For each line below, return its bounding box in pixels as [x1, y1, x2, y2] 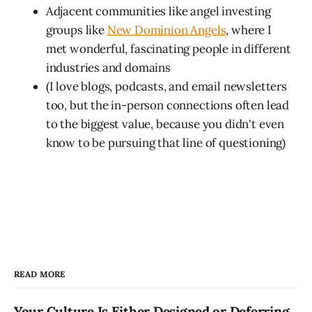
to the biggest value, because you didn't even [45, 116, 285, 132]
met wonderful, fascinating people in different [45, 41, 291, 57]
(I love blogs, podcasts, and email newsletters [45, 79, 287, 95]
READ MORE [14, 269, 65, 280]
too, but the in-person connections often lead [45, 97, 290, 114]
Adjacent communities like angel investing [45, 3, 271, 19]
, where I [226, 22, 272, 38]
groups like [45, 22, 107, 38]
